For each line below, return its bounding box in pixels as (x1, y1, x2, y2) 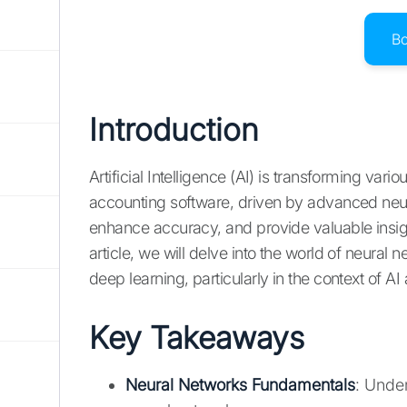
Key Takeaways (89, 319, 304, 357)
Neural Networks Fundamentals (125, 375, 355, 395)
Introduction (89, 111, 259, 149)
